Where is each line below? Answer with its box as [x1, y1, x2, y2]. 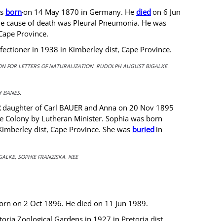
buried [132, 124, 154, 134]
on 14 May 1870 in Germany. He [23, 7, 136, 17]
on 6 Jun [152, 7, 181, 17]
